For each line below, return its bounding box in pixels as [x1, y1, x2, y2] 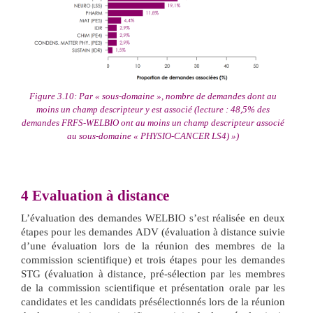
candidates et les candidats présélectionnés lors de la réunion [21, 296, 285, 308]
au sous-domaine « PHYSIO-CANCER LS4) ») [67, 130, 239, 141]
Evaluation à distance [29, 187, 169, 205]
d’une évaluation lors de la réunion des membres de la [21, 240, 285, 252]
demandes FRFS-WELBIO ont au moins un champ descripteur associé [22, 117, 284, 128]
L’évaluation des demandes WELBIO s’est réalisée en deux [21, 212, 285, 224]
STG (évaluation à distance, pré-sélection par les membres [21, 268, 285, 280]
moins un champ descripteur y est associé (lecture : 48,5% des [36, 103, 270, 115]
